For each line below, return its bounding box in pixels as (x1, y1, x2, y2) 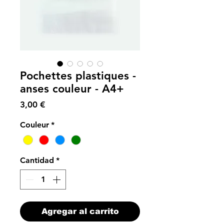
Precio (44, 99, 69, 109)
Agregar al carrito (41, 207, 119, 216)
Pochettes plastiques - (20, 69, 136, 82)
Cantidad (20, 155, 54, 165)
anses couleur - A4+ (20, 82, 124, 95)
